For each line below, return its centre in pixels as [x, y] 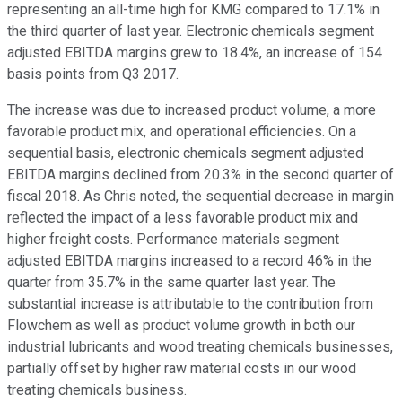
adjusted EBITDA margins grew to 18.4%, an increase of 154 [195, 53]
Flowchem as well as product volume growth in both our [181, 326]
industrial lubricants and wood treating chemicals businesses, [200, 347]
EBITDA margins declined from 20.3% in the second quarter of [201, 175]
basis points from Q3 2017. [93, 74]
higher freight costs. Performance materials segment [173, 240]
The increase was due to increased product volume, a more [192, 110]
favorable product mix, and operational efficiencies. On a [182, 132]
